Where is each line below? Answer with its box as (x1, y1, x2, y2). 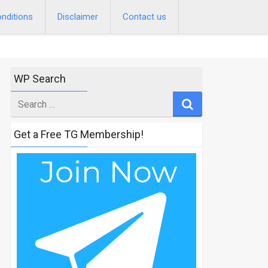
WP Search (14, 72, 66, 85)
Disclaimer (57, 11, 98, 22)
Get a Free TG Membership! (14, 128, 144, 141)
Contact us (123, 11, 166, 22)
